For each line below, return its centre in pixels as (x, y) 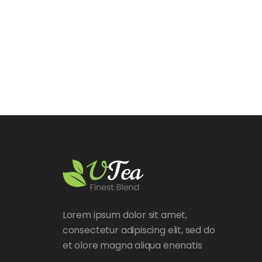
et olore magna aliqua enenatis (132, 245)
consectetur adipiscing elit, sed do (139, 230)
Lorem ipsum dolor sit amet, (125, 215)
